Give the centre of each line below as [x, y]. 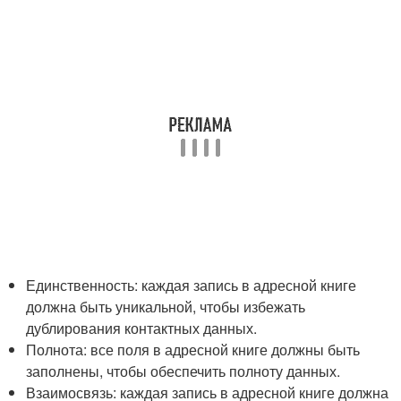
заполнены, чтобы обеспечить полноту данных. [183, 371]
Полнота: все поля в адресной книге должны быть [193, 350]
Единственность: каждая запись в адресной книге [192, 285]
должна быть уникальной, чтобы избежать [166, 307]
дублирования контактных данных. [142, 328]
